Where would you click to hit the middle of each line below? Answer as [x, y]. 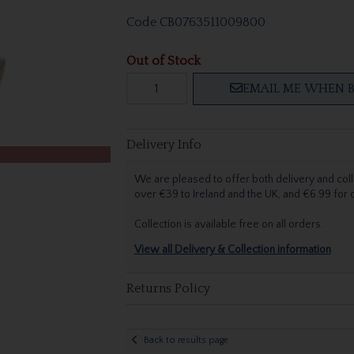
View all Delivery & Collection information [232, 250]
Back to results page [186, 341]
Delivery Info [164, 144]
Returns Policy [168, 288]
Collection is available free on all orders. [228, 224]
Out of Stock [163, 60]
